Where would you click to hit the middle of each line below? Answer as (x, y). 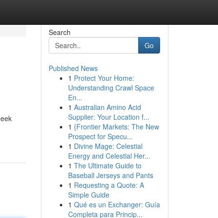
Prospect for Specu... (100, 136)
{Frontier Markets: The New (116, 127)
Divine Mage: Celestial (108, 146)
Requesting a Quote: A (109, 185)
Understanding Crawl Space (111, 88)
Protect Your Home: (104, 78)
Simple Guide (89, 195)
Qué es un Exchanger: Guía (117, 204)
